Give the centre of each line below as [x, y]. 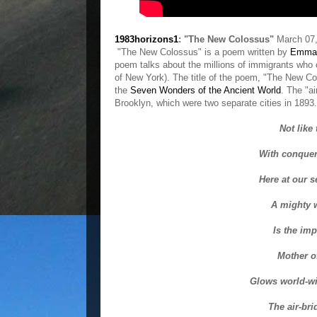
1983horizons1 [146, 39]
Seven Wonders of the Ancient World [206, 90]
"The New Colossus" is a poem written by [202, 52]
